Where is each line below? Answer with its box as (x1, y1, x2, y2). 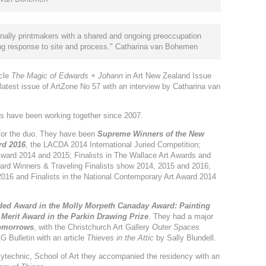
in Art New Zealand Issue (123, 71, 211, 80)
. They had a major (148, 212, 213, 221)
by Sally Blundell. (156, 233, 216, 242)
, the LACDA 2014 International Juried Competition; (26, 140, 201, 149)
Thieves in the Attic (87, 233, 156, 242)
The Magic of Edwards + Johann (11, 71, 123, 80)
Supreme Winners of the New (97, 129, 204, 138)
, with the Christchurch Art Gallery (34, 223, 152, 232)
